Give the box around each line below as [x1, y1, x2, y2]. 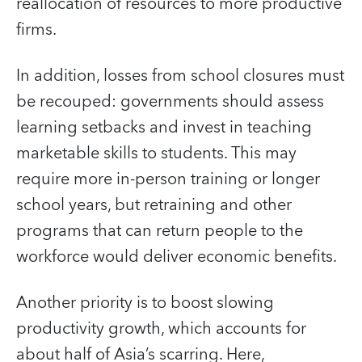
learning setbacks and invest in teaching [16, 113, 312, 141]
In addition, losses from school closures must [16, 61, 344, 90]
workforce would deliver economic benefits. [16, 242, 337, 271]
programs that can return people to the [16, 217, 303, 245]
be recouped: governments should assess [16, 87, 324, 116]
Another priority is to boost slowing [16, 288, 274, 317]
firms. [16, 15, 57, 44]
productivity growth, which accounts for [16, 314, 306, 343]
